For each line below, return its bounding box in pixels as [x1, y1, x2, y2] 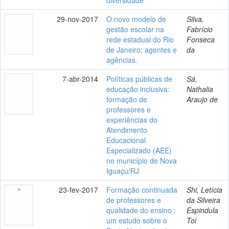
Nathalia [187, 83, 213, 94]
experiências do [106, 114, 157, 125]
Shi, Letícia [187, 184, 222, 195]
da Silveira [187, 194, 220, 205]
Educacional [106, 134, 146, 145]
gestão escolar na [106, 24, 164, 34]
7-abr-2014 [62, 73, 98, 84]
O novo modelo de [106, 13, 166, 24]
